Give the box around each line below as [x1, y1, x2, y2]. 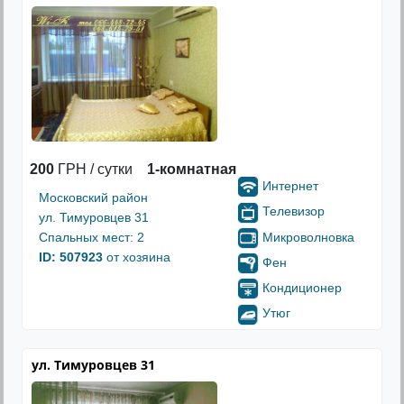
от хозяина [103, 250, 170, 264]
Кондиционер [262, 280, 342, 296]
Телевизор [262, 204, 325, 219]
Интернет [262, 179, 318, 193]
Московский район [39, 190, 148, 205]
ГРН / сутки [54, 161, 133, 177]
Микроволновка [262, 229, 354, 244]
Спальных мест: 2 [39, 230, 144, 244]
